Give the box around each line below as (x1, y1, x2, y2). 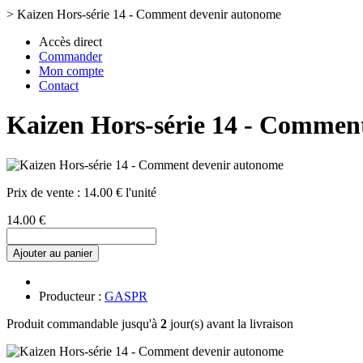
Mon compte (39, 64, 104, 78)
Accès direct (39, 35, 102, 49)
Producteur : (39, 288, 105, 303)
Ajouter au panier (13, 246, 92, 259)
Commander (39, 49, 102, 63)
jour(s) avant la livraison (167, 316, 293, 331)
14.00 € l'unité (83, 185, 156, 199)
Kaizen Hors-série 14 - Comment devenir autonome (17, 7, 281, 21)
